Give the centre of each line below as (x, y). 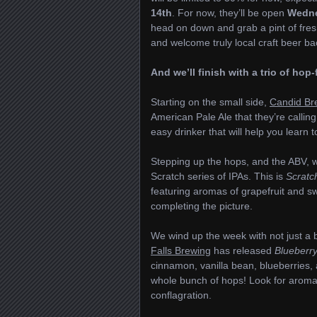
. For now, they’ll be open (230, 13)
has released (243, 250)
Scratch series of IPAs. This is (218, 176)
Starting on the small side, (210, 102)
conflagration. (181, 295)
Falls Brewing (181, 250)
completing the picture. (203, 206)
